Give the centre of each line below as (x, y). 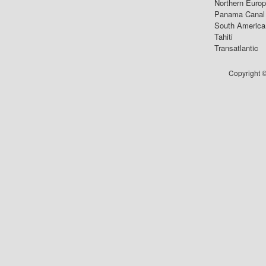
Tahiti (223, 36)
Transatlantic (236, 47)
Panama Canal (239, 14)
